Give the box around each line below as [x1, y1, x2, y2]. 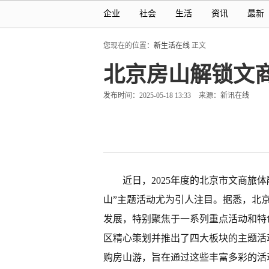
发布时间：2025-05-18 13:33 [103, 91, 191, 100]
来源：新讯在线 [199, 91, 249, 100]
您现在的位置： [103, 41, 154, 50]
